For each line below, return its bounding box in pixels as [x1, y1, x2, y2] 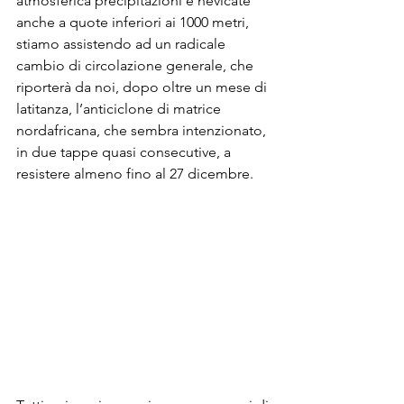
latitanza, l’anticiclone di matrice [16, 100, 225, 117]
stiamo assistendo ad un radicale [16, 35, 229, 52]
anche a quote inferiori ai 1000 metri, [16, 14, 252, 31]
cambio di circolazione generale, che [16, 57, 257, 74]
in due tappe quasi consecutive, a [16, 143, 234, 161]
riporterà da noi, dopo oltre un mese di [16, 78, 271, 96]
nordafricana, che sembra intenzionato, [16, 122, 270, 139]
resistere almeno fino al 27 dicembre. [16, 165, 253, 182]
